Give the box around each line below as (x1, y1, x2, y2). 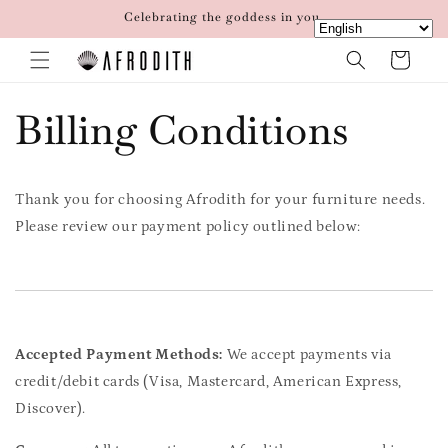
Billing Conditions (15, 104, 349, 156)
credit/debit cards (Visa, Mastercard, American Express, (15, 373, 403, 390)
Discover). (15, 400, 86, 417)
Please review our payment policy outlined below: (15, 218, 361, 235)
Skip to (29, 3, 81, 21)
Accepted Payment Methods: (15, 346, 223, 363)
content (29, 21, 86, 39)
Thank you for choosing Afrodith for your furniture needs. (15, 191, 426, 208)
